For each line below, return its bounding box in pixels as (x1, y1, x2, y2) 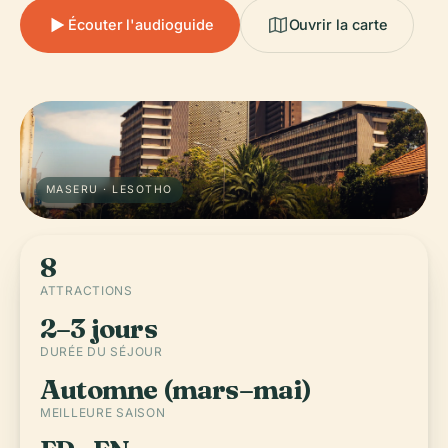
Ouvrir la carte (288, 16, 388, 33)
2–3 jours (40, 312, 157, 345)
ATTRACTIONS (40, 283, 133, 298)
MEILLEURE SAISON (40, 405, 166, 420)
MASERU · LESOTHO (46, 183, 173, 196)
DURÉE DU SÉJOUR (40, 344, 163, 359)
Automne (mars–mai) (40, 373, 312, 406)
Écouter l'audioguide (68, 16, 214, 33)
